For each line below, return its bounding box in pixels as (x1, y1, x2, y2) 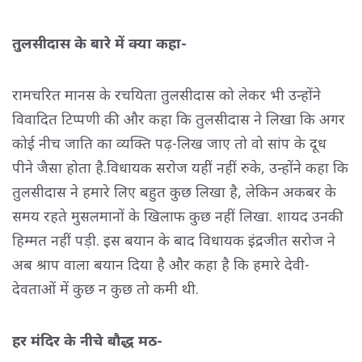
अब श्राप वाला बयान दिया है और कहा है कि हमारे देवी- (12, 254, 309, 274)
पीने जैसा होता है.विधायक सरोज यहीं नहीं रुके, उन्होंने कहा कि (12, 157, 348, 177)
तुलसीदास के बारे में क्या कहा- (12, 32, 187, 53)
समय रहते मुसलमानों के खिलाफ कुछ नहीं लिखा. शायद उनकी (12, 205, 343, 225)
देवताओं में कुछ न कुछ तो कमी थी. (12, 278, 199, 298)
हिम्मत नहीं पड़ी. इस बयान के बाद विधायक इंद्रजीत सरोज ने (12, 229, 335, 250)
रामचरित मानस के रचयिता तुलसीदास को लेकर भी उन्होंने (12, 84, 321, 104)
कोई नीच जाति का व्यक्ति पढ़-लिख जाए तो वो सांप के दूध (12, 133, 326, 153)
